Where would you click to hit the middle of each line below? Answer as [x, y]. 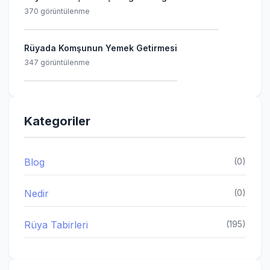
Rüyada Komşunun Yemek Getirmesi [101, 48]
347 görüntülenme [57, 62]
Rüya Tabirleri [56, 225]
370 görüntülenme [57, 11]
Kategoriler [57, 121]
